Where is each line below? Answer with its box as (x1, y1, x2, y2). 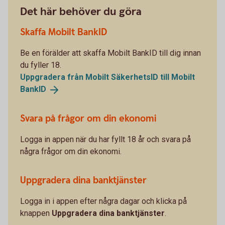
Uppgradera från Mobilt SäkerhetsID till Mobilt (20, 72, 195, 82)
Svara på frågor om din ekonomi (20, 112, 156, 125)
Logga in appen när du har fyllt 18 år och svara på (20, 134, 191, 144)
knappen (20, 208, 52, 218)
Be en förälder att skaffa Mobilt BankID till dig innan (20, 48, 201, 58)
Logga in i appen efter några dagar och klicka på (20, 196, 187, 206)
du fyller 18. (20, 60, 61, 70)
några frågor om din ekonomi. (20, 146, 122, 156)
